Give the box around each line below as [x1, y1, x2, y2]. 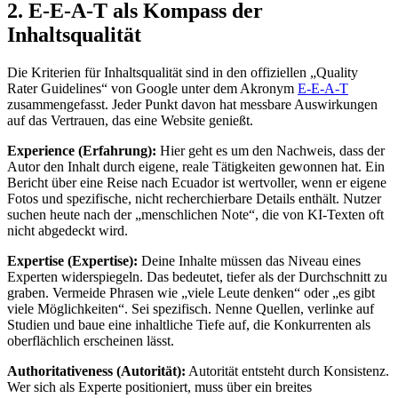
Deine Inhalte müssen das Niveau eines [138, 252, 361, 268]
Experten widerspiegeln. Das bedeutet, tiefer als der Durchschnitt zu [7, 268, 387, 284]
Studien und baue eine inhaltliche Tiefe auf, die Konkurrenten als [7, 316, 370, 332]
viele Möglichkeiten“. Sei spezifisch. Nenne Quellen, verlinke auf [7, 300, 374, 316]
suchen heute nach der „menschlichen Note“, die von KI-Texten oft [7, 206, 384, 222]
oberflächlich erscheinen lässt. [7, 332, 174, 348]
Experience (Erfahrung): [7, 142, 156, 158]
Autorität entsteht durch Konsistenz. [186, 362, 389, 378]
